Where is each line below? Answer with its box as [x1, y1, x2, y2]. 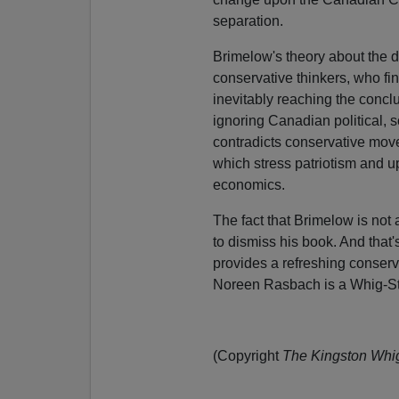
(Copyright [212, 348, 282, 364]
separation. [212, 13, 283, 29]
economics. [212, 177, 285, 193]
